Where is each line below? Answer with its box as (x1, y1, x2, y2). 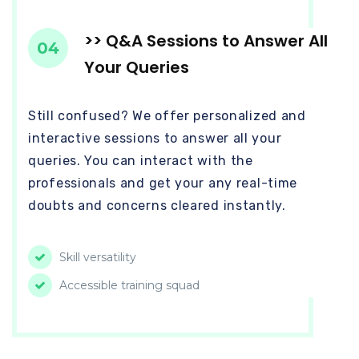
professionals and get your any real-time (28, 175, 298, 191)
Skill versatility (56, 249, 136, 264)
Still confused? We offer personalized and (28, 107, 306, 123)
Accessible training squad (56, 277, 200, 292)
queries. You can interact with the (28, 152, 253, 168)
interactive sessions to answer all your (28, 130, 282, 146)
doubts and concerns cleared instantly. (28, 197, 286, 213)
